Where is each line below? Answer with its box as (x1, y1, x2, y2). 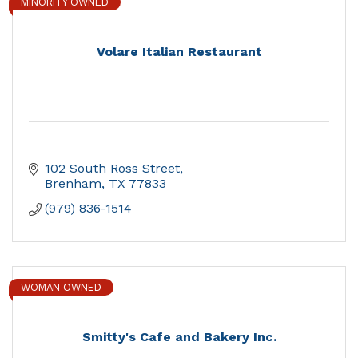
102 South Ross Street (45, 161, 180, 177)
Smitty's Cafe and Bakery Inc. (82, 329, 276, 345)
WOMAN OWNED (21, 281, 101, 294)
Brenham (45, 176, 101, 192)
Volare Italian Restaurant (96, 44, 262, 60)
